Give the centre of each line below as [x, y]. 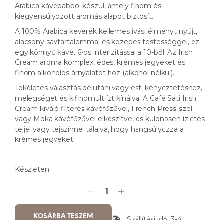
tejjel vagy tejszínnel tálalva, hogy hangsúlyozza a [99, 129]
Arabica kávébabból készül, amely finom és [88, 6]
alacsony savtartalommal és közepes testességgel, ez [107, 41]
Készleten [32, 169]
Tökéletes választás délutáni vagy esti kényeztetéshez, [109, 88]
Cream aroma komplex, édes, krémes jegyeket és [100, 62]
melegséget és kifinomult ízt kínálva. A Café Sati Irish [106, 98]
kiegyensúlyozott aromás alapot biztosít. [84, 16]
